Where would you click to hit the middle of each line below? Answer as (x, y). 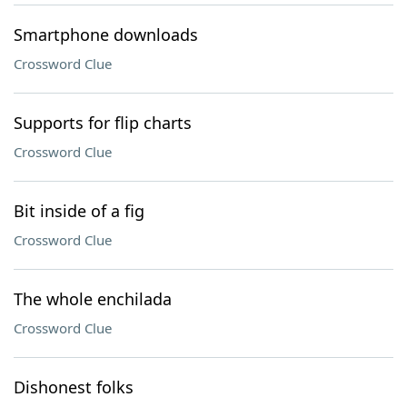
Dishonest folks (74, 387)
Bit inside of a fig (79, 211)
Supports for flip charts (103, 123)
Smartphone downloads (106, 35)
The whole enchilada (93, 299)
